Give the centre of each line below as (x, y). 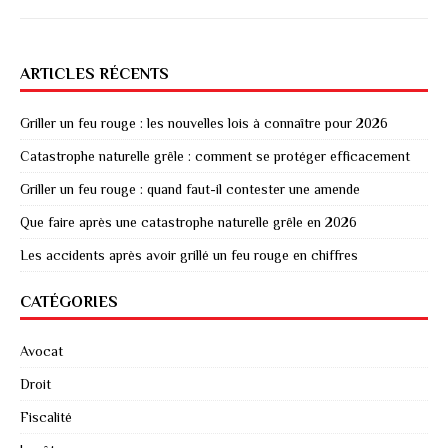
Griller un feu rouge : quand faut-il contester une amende (190, 188)
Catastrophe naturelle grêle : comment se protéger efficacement (215, 155)
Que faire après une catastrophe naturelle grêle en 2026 (188, 221)
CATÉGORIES (69, 301)
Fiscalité (46, 416)
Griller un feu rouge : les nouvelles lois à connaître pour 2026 (204, 122)
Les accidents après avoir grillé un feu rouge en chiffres (189, 254)
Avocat (41, 350)
